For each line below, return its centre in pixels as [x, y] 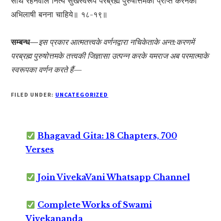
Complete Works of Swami [94, 205]
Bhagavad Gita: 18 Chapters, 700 [107, 136]
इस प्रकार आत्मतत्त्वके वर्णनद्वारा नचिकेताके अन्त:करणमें [117, 42]
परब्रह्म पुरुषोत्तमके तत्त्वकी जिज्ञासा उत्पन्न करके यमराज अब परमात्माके [110, 56]
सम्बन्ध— [25, 42]
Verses [40, 150]
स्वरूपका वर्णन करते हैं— [47, 70]
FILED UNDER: [33, 95]
